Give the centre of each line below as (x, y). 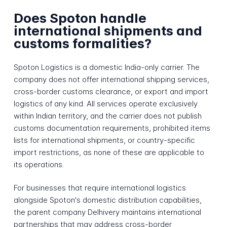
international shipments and (108, 31)
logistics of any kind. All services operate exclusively (105, 103)
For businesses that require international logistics (100, 188)
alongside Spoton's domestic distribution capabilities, (107, 200)
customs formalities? (82, 44)
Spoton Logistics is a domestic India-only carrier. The (106, 67)
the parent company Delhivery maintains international (107, 212)
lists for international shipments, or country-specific (104, 140)
